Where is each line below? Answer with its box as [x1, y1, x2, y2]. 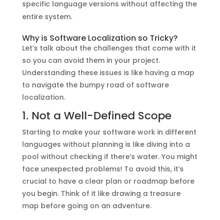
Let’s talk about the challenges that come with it [22, 43, 196, 53]
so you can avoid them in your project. [22, 55, 160, 65]
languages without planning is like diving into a [22, 139, 190, 149]
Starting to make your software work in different [22, 127, 196, 137]
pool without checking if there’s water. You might [22, 151, 197, 162]
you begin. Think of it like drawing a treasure [22, 188, 181, 198]
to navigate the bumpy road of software [22, 80, 169, 90]
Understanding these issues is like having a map [22, 67, 194, 78]
